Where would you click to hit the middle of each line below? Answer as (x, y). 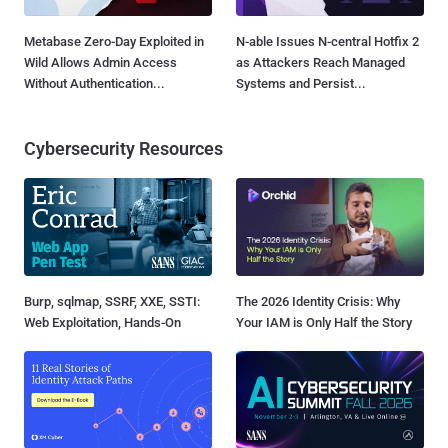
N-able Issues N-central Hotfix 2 (327, 41)
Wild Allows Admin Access (100, 62)
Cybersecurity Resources (123, 148)
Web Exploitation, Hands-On (102, 322)
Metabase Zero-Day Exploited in (114, 41)
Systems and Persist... (301, 83)
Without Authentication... (94, 83)
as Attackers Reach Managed (320, 62)
